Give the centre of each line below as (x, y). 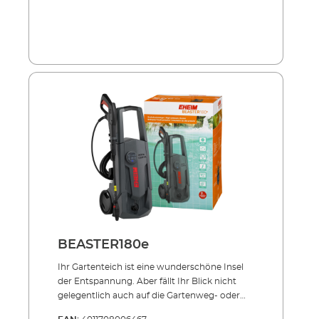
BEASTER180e (103, 245)
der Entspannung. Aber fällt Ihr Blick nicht (147, 281)
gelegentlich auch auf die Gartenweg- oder (149, 295)
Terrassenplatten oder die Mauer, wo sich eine (155, 309)
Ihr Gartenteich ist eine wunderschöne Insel (151, 267)
